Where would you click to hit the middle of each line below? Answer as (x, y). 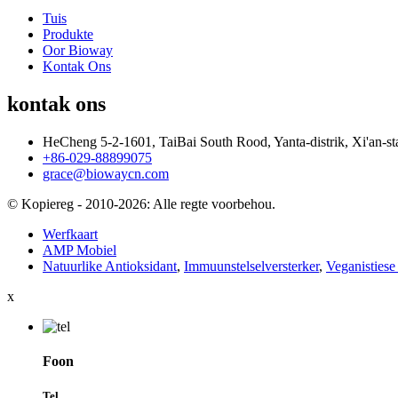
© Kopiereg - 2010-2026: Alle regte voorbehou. (141, 203)
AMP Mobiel (80, 250)
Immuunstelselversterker (251, 266)
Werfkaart (70, 234)
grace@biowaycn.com (106, 173)
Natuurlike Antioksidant (110, 266)
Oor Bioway (78, 50)
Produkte (68, 34)
